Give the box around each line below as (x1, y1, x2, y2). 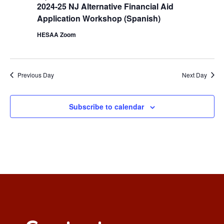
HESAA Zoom (36, 30, 76, 39)
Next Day (181, 70, 207, 79)
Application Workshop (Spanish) (36, 12, 160, 24)
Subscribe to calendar (69, 101, 144, 112)
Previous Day (17, 70, 54, 79)
